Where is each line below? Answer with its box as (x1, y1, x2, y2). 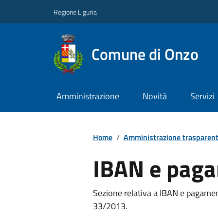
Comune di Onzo (91, 42, 199, 66)
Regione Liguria (54, 6, 97, 17)
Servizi (190, 90, 215, 103)
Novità (142, 90, 167, 103)
